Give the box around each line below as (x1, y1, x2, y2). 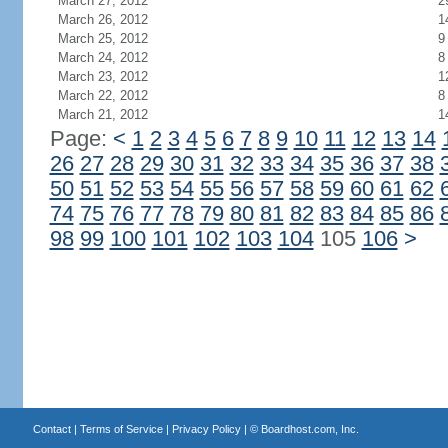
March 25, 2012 (57, 31, 148, 46)
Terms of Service (79, 423, 163, 435)
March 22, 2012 (57, 88, 148, 103)
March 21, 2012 (57, 107, 148, 122)
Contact (32, 423, 71, 435)
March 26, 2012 (57, 12, 148, 27)
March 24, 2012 (57, 50, 148, 65)
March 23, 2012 (57, 69, 148, 84)
